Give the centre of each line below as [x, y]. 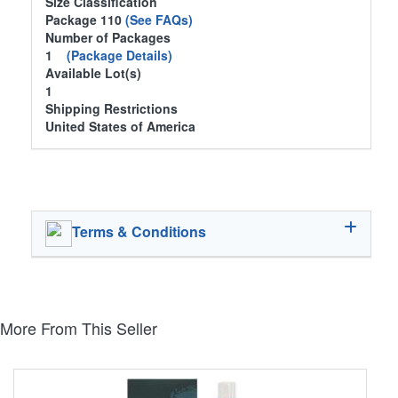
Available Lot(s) [93, 73]
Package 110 [85, 20]
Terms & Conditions [139, 232]
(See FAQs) [159, 20]
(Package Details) [119, 56]
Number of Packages [108, 38]
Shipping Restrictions [111, 109]
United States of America [120, 127]
